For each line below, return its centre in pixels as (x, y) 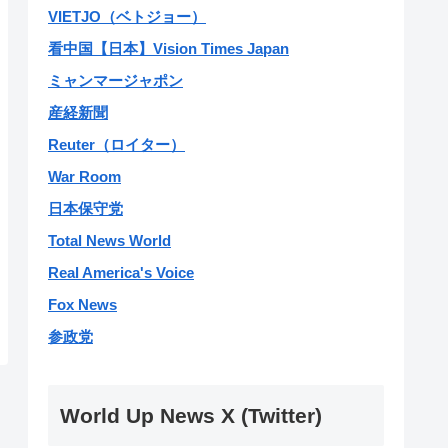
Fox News (82, 305)
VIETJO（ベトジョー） (127, 17)
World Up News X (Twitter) (191, 415)
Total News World (109, 241)
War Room (84, 177)
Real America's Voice (121, 273)
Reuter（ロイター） (116, 145)
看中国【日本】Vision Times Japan (168, 49)
